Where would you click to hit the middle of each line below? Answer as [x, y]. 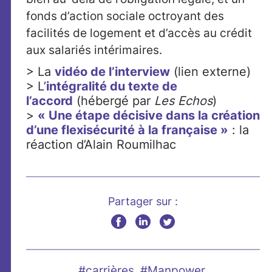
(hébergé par [114, 101]
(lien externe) [210, 72]
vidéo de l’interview [112, 72]
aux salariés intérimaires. [94, 50]
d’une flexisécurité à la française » [127, 130]
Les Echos [183, 101]
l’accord [49, 101]
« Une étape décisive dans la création [149, 116]
